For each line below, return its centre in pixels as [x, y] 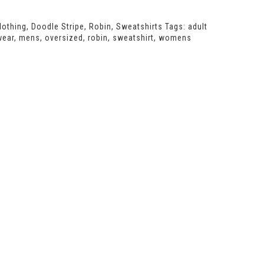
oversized [64, 37]
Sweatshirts [139, 26]
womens [175, 37]
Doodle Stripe [57, 26]
